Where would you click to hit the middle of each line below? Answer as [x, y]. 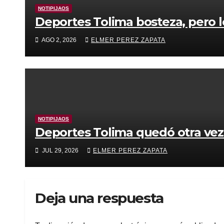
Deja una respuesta [99, 198]
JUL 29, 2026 [60, 151]
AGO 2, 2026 [59, 40]
